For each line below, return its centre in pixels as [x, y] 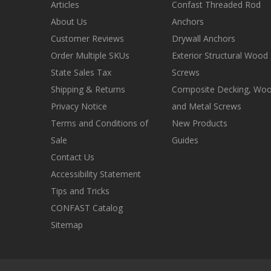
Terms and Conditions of [100, 123]
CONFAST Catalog [87, 208]
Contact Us [73, 157]
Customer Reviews [87, 39]
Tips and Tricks [80, 191]
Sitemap [67, 225]
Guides [185, 140]
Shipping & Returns [88, 90]
